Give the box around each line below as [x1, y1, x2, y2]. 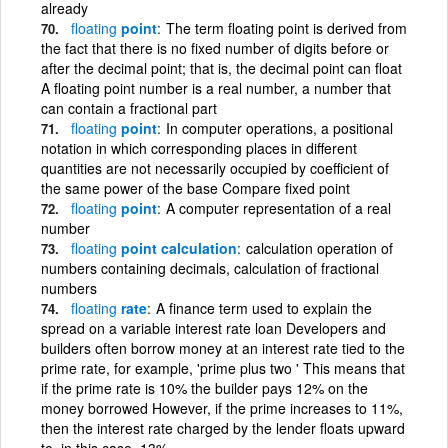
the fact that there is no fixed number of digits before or [41, 37, 389, 58]
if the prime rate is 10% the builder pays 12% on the [41, 377, 368, 398]
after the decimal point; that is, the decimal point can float [41, 57, 402, 78]
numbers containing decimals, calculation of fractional [41, 257, 379, 278]
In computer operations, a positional [166, 117, 393, 138]
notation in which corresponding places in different [41, 137, 357, 158]
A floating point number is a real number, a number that [41, 77, 391, 98]
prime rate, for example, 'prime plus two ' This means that [41, 357, 405, 378]
